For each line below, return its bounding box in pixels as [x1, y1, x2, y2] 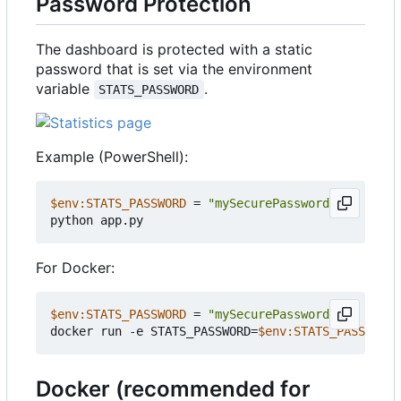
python [50, 212, 93, 227]
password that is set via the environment [36, 59, 312, 78]
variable [36, 79, 94, 98]
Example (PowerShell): [36, 147, 188, 166]
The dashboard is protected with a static [36, 39, 312, 58]
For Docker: [36, 258, 115, 277]
